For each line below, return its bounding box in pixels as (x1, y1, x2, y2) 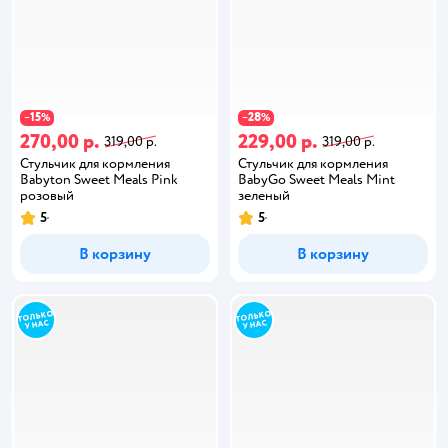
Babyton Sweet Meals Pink (20, 170, 178, 188)
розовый (20, 186, 74, 204)
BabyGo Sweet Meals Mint (238, 170, 395, 188)
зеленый (238, 186, 290, 204)
